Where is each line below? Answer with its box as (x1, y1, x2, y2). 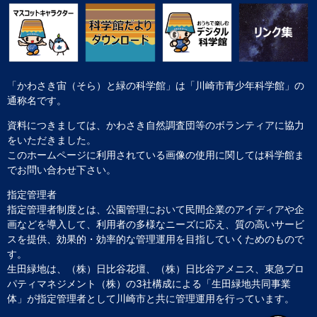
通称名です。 (7, 93, 67, 106)
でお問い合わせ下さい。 (7, 163, 116, 175)
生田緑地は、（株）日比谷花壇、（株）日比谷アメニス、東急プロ (7, 262, 304, 275)
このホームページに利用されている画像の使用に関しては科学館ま (7, 148, 304, 161)
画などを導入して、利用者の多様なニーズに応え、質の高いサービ (7, 217, 304, 230)
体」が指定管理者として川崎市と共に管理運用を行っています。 (7, 292, 294, 304)
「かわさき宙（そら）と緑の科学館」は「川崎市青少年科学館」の (7, 79, 304, 91)
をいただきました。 (7, 133, 96, 146)
